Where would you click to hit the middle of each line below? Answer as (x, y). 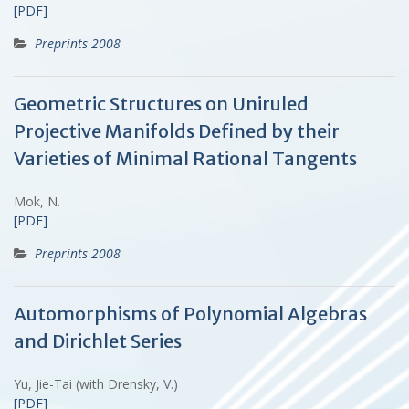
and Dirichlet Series (98, 341)
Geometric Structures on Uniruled (161, 103)
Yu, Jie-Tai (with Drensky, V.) (100, 383)
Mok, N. (41, 201)
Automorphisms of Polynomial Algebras (190, 313)
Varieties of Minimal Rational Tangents (185, 158)
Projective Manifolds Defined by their (177, 131)
